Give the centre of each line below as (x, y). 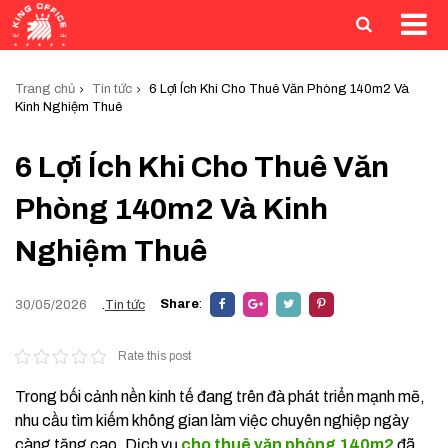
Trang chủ (45, 89)
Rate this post (154, 356)
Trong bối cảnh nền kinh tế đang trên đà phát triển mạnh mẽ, (220, 396)
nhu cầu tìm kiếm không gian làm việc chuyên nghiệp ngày (212, 420)
